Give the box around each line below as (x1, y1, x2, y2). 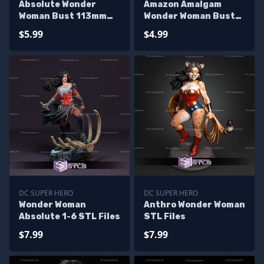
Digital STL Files (144, 23, 219, 33)
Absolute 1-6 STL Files (19, 212, 120, 222)
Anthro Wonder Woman (144, 200, 245, 210)
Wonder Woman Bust (144, 11, 235, 21)
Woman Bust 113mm (19, 11, 107, 21)
